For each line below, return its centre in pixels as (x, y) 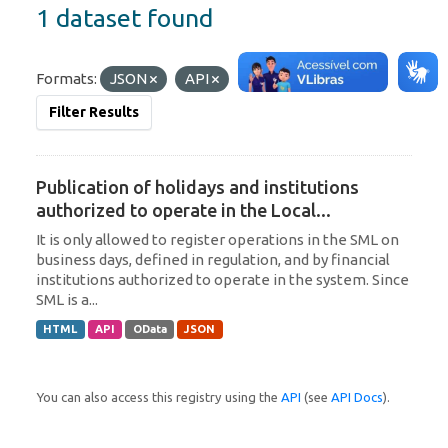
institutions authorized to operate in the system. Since (222, 279)
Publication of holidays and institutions (197, 186)
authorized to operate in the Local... (183, 209)
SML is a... (67, 299)
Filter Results (94, 111)
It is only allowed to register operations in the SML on (217, 239)
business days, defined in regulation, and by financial (213, 259)
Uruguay (314, 78)
